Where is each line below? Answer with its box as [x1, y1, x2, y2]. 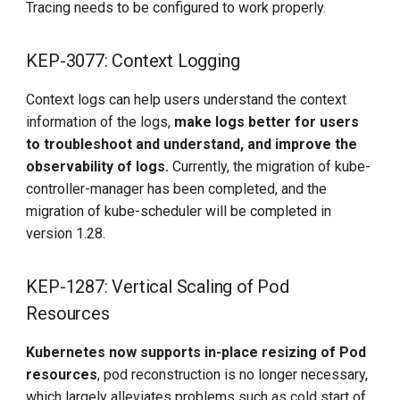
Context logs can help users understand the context [26, 91, 347, 109]
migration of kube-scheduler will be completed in [26, 203, 332, 221]
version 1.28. [26, 225, 106, 243]
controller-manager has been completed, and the [26, 180, 328, 198]
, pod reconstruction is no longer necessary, [97, 366, 369, 384]
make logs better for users [174, 113, 360, 131]
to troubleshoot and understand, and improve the [26, 136, 358, 154]
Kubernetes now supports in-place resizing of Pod [26, 344, 367, 362]
